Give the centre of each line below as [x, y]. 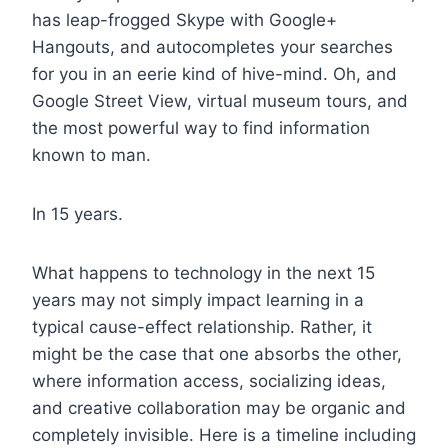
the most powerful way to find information [201, 127]
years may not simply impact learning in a [198, 299]
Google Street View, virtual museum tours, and [220, 100]
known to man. [94, 154]
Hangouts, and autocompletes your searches [212, 46]
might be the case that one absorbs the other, [217, 353]
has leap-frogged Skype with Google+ [184, 19]
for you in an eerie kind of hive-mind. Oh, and [214, 73]
